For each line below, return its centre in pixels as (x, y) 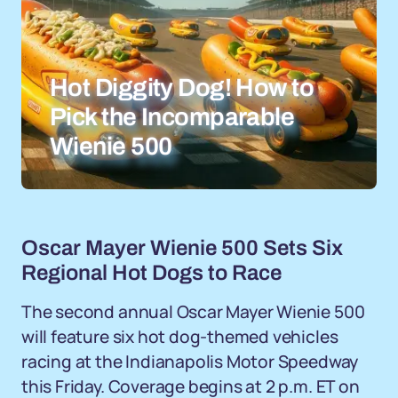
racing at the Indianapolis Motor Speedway (190, 362)
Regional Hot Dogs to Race (151, 273)
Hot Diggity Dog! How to (182, 88)
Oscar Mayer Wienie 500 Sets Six (182, 248)
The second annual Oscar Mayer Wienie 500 (193, 312)
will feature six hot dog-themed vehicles (180, 337)
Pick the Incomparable (172, 117)
